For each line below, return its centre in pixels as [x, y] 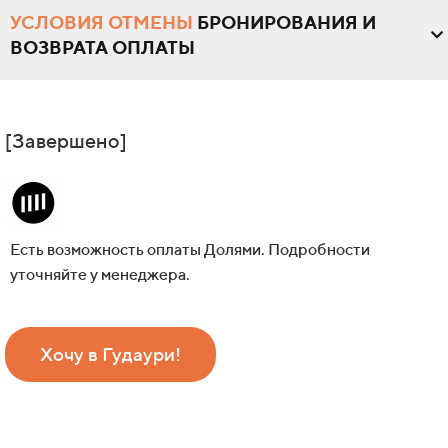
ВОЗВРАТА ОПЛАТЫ [102, 48]
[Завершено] [66, 141]
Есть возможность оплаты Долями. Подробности [190, 250]
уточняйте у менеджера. [100, 275]
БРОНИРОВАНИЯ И [284, 23]
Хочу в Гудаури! [110, 354]
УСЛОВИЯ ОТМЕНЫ [101, 23]
